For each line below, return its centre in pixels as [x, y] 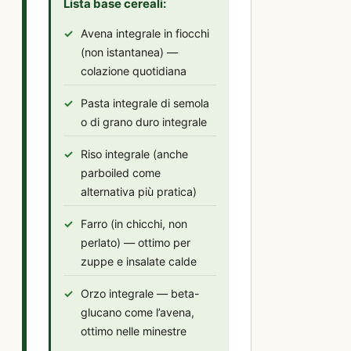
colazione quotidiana [134, 71]
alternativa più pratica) [139, 192]
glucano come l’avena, [138, 313]
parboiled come [121, 173]
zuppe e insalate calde [139, 262]
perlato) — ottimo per [136, 243]
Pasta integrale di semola [145, 103]
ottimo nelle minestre [134, 331]
